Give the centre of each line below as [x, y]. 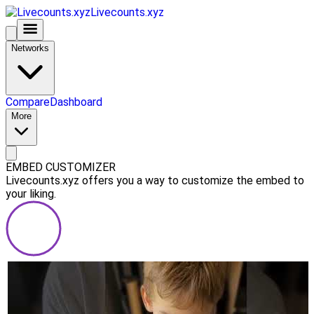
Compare [28, 102]
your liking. [31, 194]
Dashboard [76, 102]
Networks [30, 48]
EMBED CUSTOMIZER [61, 167]
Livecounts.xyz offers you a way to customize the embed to [155, 180]
